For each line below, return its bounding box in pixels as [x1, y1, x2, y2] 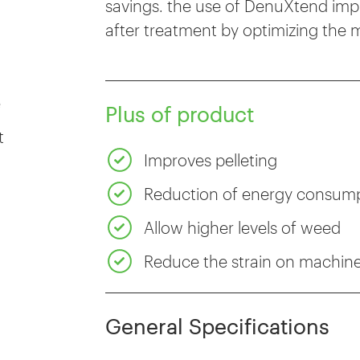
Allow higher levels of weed [144, 218, 342, 237]
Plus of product [105, 102, 255, 126]
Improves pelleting [144, 150, 278, 170]
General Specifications [105, 314, 330, 338]
